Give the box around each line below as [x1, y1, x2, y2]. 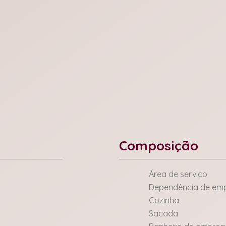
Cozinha [149, 195, 179, 205]
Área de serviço [149, 169, 207, 179]
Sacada [149, 208, 178, 218]
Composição [119, 137, 198, 154]
